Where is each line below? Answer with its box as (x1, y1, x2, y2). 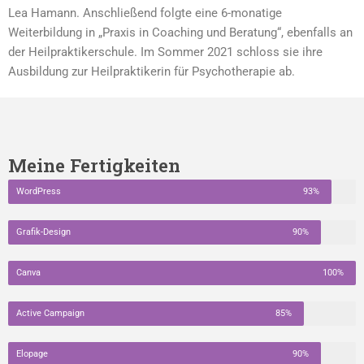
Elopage (16, 348, 48, 359)
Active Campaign (16, 307, 84, 318)
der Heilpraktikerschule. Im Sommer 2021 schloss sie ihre (8, 44, 323, 59)
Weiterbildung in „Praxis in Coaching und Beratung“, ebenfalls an (8, 24, 353, 40)
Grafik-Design (16, 226, 71, 237)
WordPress (16, 185, 61, 197)
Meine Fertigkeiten (8, 152, 180, 177)
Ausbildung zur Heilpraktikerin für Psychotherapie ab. (8, 63, 295, 79)
